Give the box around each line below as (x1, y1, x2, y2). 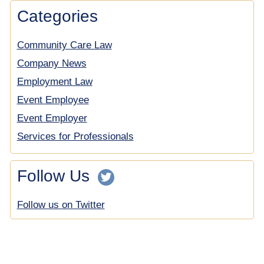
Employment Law (16, 75, 93, 87)
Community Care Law (16, 39, 112, 51)
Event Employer (16, 112, 87, 124)
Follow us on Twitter (16, 199, 105, 211)
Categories (16, 6, 98, 25)
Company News (16, 57, 87, 69)
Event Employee (16, 94, 89, 105)
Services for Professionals (16, 130, 134, 142)
